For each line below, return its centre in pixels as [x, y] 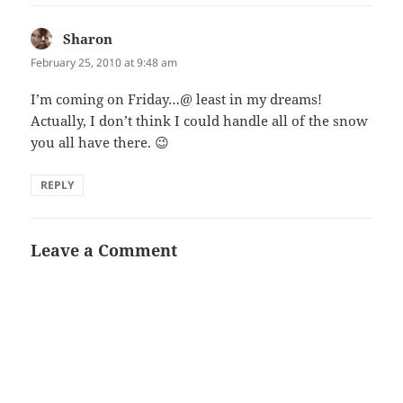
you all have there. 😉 [100, 143]
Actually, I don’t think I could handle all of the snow [200, 121]
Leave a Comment [104, 251]
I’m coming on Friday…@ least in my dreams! [177, 99]
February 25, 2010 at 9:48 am [104, 63]
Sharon [88, 39]
